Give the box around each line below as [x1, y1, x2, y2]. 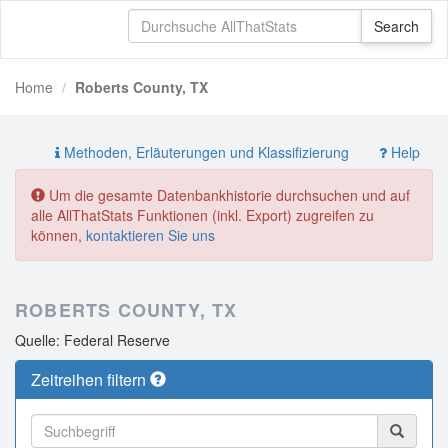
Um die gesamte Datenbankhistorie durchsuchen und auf [45, 185, 410, 205]
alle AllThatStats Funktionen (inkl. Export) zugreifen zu [31, 205, 374, 225]
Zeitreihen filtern [31, 368, 150, 391]
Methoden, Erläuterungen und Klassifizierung [60, 142, 349, 162]
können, [31, 225, 86, 245]
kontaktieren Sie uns [86, 225, 215, 245]
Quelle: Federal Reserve [15, 330, 170, 350]
